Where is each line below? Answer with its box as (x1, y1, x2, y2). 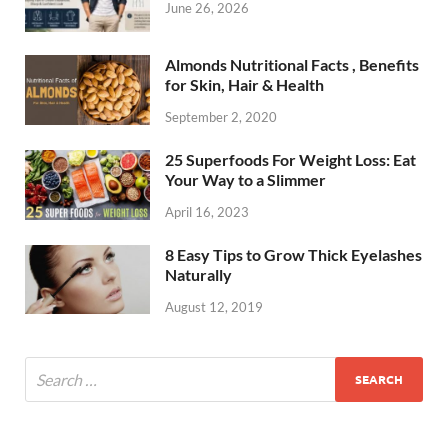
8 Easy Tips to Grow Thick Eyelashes (165, 244, 422, 264)
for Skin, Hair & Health (165, 75, 324, 95)
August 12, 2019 (165, 298, 263, 315)
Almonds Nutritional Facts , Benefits (165, 55, 419, 75)
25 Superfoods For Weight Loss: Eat (165, 150, 416, 169)
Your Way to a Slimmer (165, 170, 326, 189)
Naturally (165, 264, 232, 284)
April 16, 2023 (165, 203, 249, 220)
